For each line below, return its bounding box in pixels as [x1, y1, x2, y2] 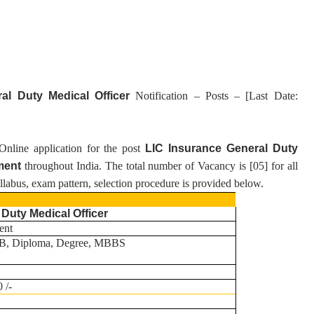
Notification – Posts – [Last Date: [135, 90, 298, 102]
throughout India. [25, 160, 102, 172]
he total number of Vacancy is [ [111, 160, 253, 172]
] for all [264, 160, 298, 172]
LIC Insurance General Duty [145, 142, 298, 154]
